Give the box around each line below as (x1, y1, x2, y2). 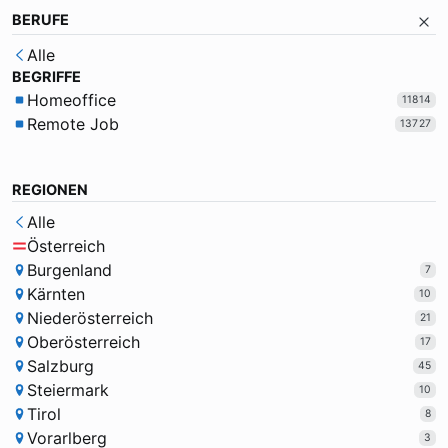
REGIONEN (12, 181, 88, 200)
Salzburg (26, 356, 94, 377)
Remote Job (26, 114, 119, 135)
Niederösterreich (26, 308, 153, 329)
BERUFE (12, 10, 69, 29)
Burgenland (26, 260, 112, 281)
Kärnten (26, 284, 85, 305)
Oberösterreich (26, 332, 140, 353)
